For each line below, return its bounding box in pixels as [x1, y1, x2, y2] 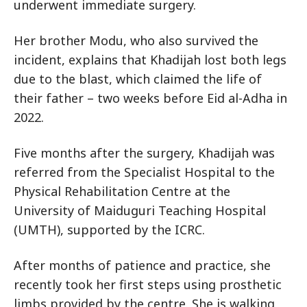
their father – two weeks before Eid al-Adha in [14, 90, 287, 106]
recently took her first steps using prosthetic [14, 276, 282, 293]
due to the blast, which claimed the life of [14, 71, 262, 87]
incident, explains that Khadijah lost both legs [14, 51, 286, 68]
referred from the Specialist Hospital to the [14, 164, 275, 180]
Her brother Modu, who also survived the [14, 32, 258, 49]
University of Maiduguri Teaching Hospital [14, 202, 266, 219]
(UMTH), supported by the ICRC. [14, 221, 205, 238]
